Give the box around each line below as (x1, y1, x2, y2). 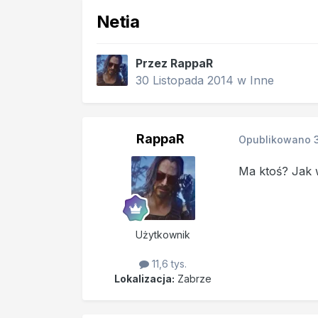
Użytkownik (136, 228, 191, 241)
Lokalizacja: (114, 272, 175, 285)
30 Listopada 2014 (135, 72, 234, 87)
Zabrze (175, 272, 212, 285)
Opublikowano (238, 133, 314, 146)
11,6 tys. (149, 257, 187, 270)
